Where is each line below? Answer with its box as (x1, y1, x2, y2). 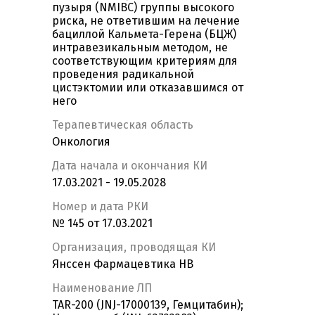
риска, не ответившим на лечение (52, 14, 240, 28)
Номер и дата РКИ (52, 200, 148, 214)
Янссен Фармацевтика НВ (52, 257, 193, 271)
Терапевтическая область (52, 118, 193, 132)
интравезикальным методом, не (52, 41, 228, 55)
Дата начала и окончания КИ (52, 159, 207, 173)
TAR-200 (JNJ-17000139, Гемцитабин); (52, 298, 243, 312)
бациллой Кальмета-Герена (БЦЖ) (52, 27, 236, 41)
